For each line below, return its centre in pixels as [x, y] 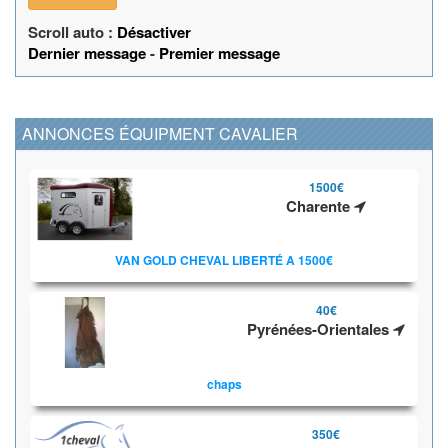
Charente [320, 205]
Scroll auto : [72, 31]
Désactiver [154, 31]
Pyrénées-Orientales [320, 329]
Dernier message [87, 52]
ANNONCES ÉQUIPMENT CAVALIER [160, 133]
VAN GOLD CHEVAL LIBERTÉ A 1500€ [224, 260]
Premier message [219, 52]
